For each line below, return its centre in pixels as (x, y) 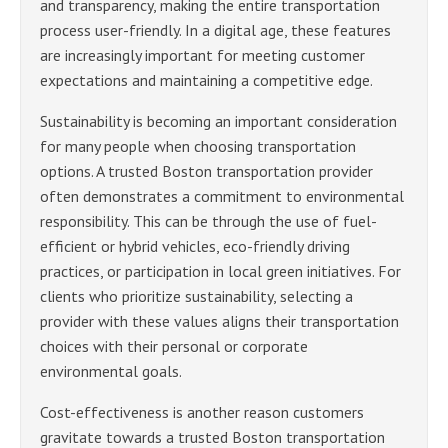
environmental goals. (111, 370)
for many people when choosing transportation (198, 145)
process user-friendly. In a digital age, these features (215, 29)
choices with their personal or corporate (174, 345)
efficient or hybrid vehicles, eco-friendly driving (195, 245)
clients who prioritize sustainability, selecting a (196, 295)
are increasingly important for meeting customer (202, 54)
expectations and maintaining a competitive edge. (206, 79)
